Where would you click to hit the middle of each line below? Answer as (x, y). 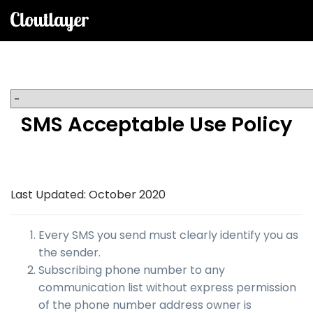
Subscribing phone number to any (132, 270)
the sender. (70, 253)
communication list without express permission (167, 287)
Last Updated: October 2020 (88, 195)
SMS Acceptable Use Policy (156, 124)
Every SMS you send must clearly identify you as (168, 235)
